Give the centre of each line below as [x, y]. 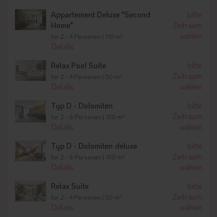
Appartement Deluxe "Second [101, 14]
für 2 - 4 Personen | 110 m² [87, 36]
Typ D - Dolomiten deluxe [94, 145]
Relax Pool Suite [79, 65]
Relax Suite [70, 186]
